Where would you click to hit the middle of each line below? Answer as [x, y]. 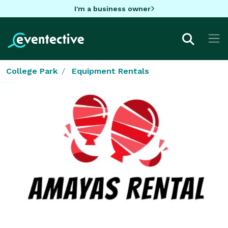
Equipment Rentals [110, 71]
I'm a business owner [112, 8]
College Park [32, 71]
